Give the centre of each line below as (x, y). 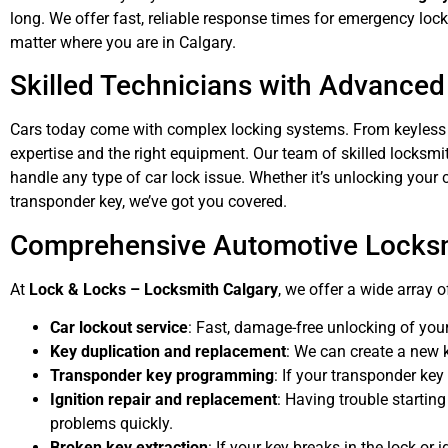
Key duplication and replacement (168, 351)
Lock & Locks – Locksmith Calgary (153, 289)
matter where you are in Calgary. (123, 42)
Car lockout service (119, 327)
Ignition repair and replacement (163, 399)
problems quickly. (111, 423)
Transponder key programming (162, 375)
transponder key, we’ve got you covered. (148, 202)
